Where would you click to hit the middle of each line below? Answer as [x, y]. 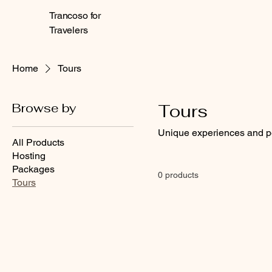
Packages [33, 169]
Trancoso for [75, 15]
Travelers [69, 30]
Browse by [44, 108]
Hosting [29, 156]
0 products [178, 175]
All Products [38, 142]
